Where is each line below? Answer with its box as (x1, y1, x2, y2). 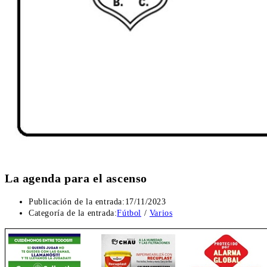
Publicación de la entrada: (29, 197, 125, 207)
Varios (149, 209, 173, 218)
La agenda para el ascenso (5, 171, 147, 185)
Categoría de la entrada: (29, 209, 117, 218)
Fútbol (117, 209, 142, 218)
